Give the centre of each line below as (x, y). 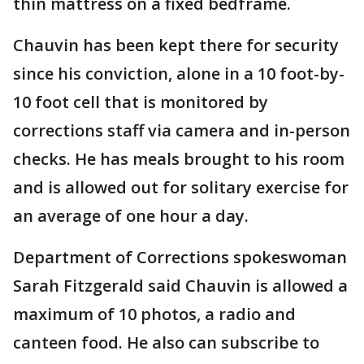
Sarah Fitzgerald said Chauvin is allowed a (180, 285)
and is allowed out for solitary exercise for (181, 187)
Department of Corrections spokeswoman (180, 257)
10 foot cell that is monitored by (141, 102)
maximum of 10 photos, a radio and (154, 314)
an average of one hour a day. (131, 215)
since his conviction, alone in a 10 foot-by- (179, 73)
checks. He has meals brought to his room (179, 158)
